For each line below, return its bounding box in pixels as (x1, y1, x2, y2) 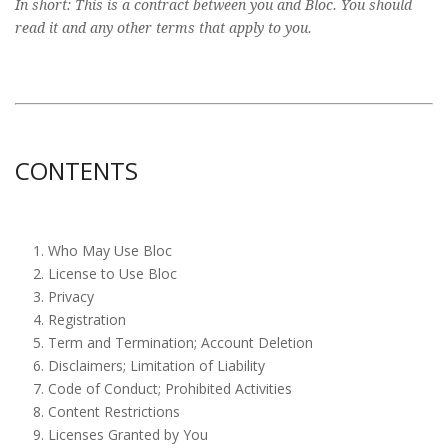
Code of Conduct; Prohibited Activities (47, 379, 292, 398)
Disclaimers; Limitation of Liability (47, 356, 265, 375)
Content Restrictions (47, 402, 180, 421)
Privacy (47, 287, 94, 306)
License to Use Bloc (47, 264, 177, 283)
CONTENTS (15, 154, 138, 187)
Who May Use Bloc (47, 241, 172, 260)
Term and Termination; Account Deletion (47, 333, 313, 352)
